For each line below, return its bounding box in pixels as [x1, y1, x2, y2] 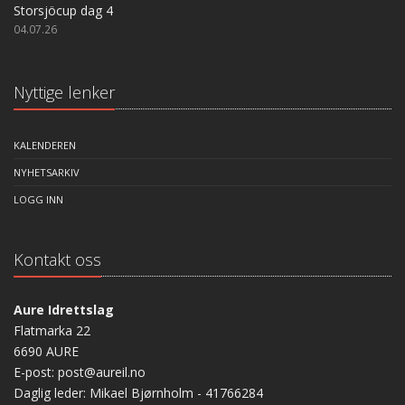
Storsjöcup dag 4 [14, 2, 113, 19]
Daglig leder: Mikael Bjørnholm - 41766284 [14, 384, 263, 401]
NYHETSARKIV [14, 165, 80, 179]
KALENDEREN [14, 138, 76, 152]
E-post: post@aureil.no [14, 363, 146, 381]
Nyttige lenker [14, 81, 115, 103]
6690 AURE [14, 343, 79, 360]
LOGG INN [14, 193, 63, 206]
